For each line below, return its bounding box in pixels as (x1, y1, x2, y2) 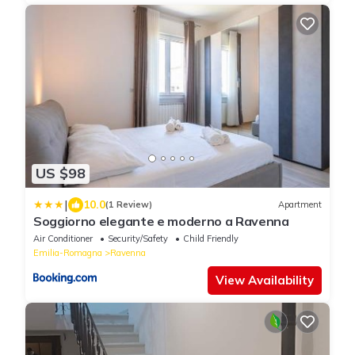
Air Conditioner (33, 232, 93, 244)
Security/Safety (108, 232, 168, 244)
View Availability (216, 272, 314, 288)
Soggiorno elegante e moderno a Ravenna (33, 212, 289, 229)
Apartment (278, 199, 322, 211)
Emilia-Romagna (33, 246, 102, 258)
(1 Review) (105, 199, 152, 211)
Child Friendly (183, 232, 239, 244)
